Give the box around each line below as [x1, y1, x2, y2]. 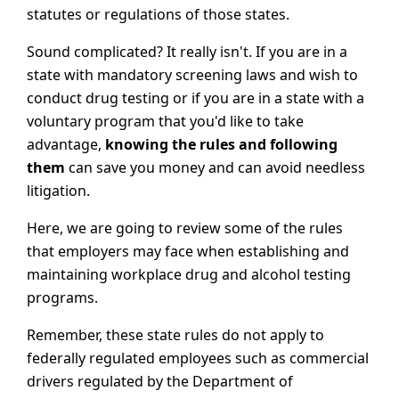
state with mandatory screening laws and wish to [27, 65, 358, 85]
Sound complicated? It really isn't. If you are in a [27, 42, 347, 62]
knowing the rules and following [105, 134, 338, 155]
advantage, [27, 134, 105, 155]
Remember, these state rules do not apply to [27, 325, 324, 346]
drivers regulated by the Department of [27, 371, 293, 392]
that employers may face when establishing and [27, 241, 349, 262]
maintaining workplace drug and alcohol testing [27, 265, 351, 285]
